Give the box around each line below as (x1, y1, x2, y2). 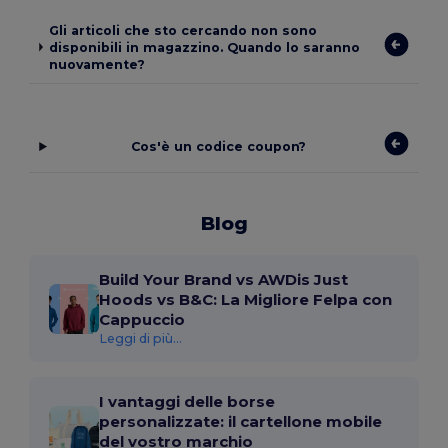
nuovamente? (49, 56, 146, 72)
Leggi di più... (99, 331, 183, 347)
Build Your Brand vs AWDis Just (99, 270, 349, 290)
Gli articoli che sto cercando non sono (49, 22, 318, 38)
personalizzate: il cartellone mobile (99, 412, 383, 432)
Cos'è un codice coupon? (131, 139, 307, 155)
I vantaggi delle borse (99, 392, 276, 412)
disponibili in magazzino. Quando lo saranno (49, 39, 361, 55)
